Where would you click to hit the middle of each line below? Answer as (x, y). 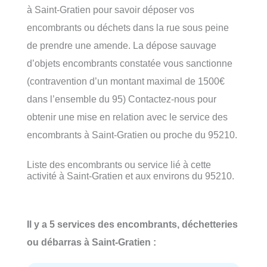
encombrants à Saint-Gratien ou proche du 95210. (132, 134)
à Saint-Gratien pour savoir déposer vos (111, 9)
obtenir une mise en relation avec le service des (127, 117)
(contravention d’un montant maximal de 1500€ (126, 81)
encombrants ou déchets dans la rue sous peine (128, 27)
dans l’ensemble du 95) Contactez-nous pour (122, 99)
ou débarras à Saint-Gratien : (91, 242)
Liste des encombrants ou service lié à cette (119, 164)
